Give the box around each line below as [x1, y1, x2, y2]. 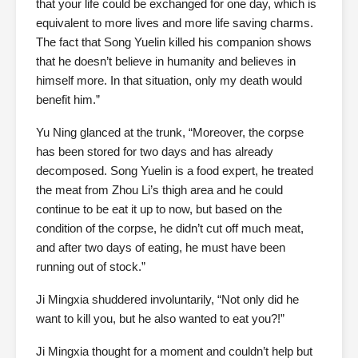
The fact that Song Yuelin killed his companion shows [36, 35, 312, 49]
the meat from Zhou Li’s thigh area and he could [36, 183, 283, 197]
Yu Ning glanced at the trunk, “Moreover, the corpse [36, 125, 304, 139]
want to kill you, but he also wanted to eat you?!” [36, 312, 284, 325]
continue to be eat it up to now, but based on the [36, 202, 282, 216]
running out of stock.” [36, 260, 145, 273]
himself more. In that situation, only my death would [36, 74, 302, 87]
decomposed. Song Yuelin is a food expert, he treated [36, 164, 313, 177]
